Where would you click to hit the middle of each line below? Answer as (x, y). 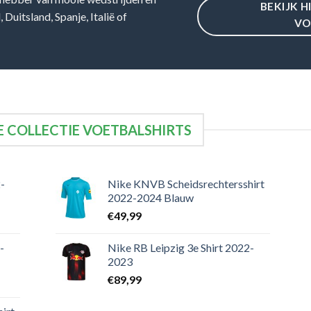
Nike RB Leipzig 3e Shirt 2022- (180, 248)
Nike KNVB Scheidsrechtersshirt (186, 184)
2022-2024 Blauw (150, 198)
